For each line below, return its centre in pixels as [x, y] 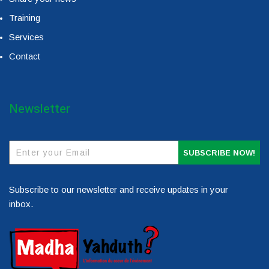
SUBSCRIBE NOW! [219, 153]
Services [26, 37]
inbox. [21, 204]
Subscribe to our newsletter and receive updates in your [119, 190]
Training [25, 18]
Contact [25, 56]
